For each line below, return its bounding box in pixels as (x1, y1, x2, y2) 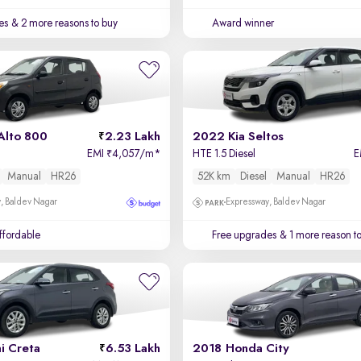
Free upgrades (211, 230, 276, 241)
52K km (197, 171, 230, 182)
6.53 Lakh (105, 342, 160, 355)
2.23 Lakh (104, 131, 160, 143)
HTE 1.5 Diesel (192, 148, 255, 160)
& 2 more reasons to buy (9, 18, 118, 29)
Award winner (211, 18, 274, 29)
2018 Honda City (192, 342, 289, 355)
